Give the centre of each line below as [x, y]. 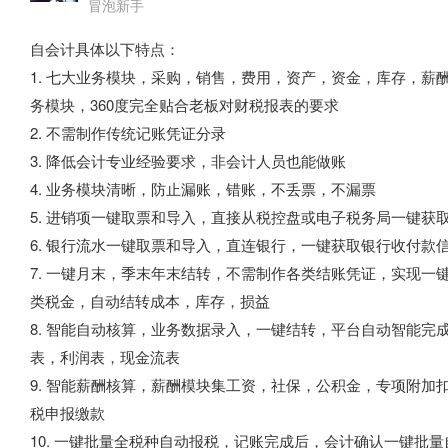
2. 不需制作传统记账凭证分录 [128, 132]
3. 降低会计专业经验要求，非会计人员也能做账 [188, 160]
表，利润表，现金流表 [105, 356]
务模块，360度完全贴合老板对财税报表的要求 [184, 104]
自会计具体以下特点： [105, 48]
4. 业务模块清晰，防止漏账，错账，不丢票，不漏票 [203, 188]
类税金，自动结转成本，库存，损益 [150, 300]
